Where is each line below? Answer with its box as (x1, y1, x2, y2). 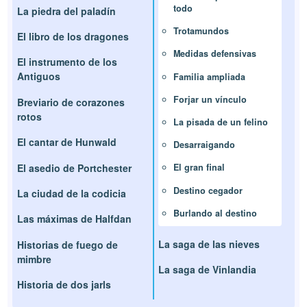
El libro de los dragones (17, 29, 130, 44)
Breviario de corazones (17, 95, 125, 109)
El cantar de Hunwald (17, 135, 117, 149)
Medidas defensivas (173, 47, 256, 60)
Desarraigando (173, 138, 235, 151)
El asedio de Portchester (17, 160, 132, 175)
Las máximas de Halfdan (17, 212, 132, 226)
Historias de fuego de (17, 237, 119, 251)
